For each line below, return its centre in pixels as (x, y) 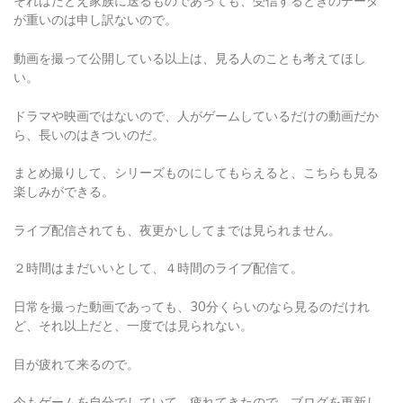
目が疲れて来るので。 (76, 341)
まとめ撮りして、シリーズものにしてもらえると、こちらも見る (196, 151)
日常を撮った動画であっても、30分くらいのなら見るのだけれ (192, 284)
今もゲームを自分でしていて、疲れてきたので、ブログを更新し (196, 380)
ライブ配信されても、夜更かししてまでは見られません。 (177, 207)
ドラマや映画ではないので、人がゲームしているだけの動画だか (196, 93)
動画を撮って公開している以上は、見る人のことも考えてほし (190, 36)
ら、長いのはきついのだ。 (89, 112)
